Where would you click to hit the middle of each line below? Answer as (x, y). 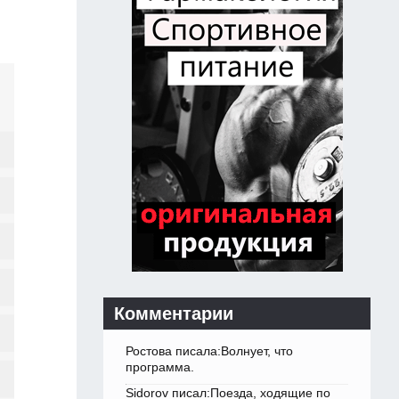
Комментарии (174, 314)
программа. (160, 367)
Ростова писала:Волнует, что (209, 351)
